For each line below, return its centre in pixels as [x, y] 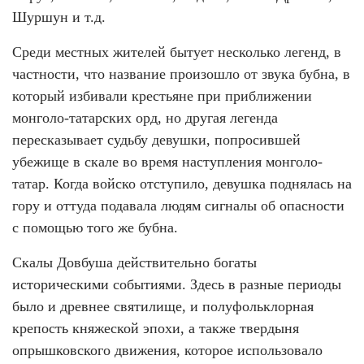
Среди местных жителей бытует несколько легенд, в [177, 52]
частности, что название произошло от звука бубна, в [181, 74]
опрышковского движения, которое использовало [167, 351]
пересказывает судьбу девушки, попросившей [156, 140]
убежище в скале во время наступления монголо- [167, 162]
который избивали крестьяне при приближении [162, 96]
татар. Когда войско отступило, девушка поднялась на [182, 184]
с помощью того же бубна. [95, 228]
